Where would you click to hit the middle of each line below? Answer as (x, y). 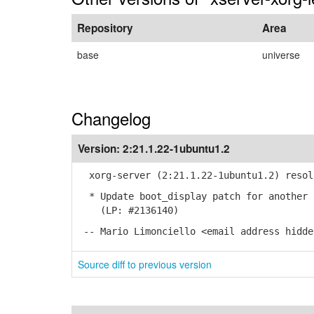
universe (281, 55)
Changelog (111, 118)
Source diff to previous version (145, 264)
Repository (105, 28)
